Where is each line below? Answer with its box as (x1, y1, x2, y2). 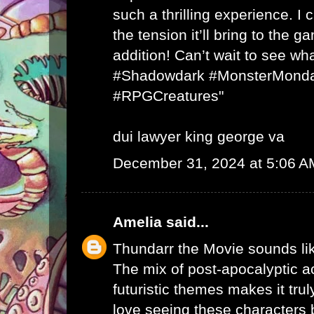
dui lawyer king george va (113, 128, 285, 144)
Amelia (113, 213, 162, 230)
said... (162, 213, 209, 230)
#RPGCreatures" (113, 87, 224, 104)
